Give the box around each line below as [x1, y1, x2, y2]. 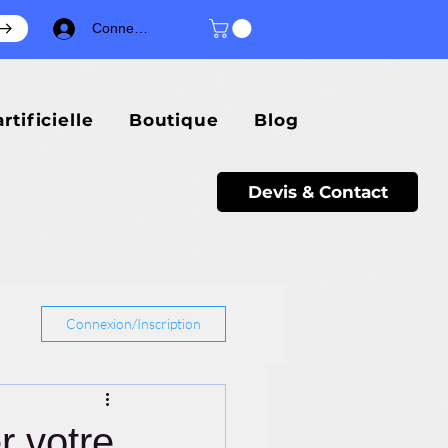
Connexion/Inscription [66, 315, 201, 333]
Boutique [128, 110, 219, 131]
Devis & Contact [247, 182, 388, 203]
